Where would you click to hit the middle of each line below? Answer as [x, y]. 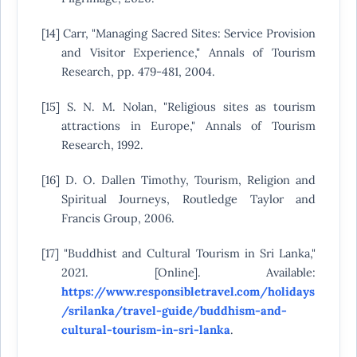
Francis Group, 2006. [118, 218]
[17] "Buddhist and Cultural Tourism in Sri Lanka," [178, 253]
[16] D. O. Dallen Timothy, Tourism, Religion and [178, 180]
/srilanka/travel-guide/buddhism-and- [174, 311]
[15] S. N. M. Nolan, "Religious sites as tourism [178, 107]
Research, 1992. [102, 145]
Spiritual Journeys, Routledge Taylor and [188, 199]
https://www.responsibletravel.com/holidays [188, 292]
